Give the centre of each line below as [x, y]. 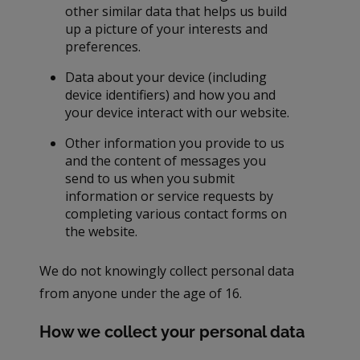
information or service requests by [170, 196]
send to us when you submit [150, 178]
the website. [102, 231]
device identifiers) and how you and [171, 94]
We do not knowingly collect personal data [167, 270]
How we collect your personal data [172, 331]
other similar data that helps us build [176, 11]
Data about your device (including [166, 77]
